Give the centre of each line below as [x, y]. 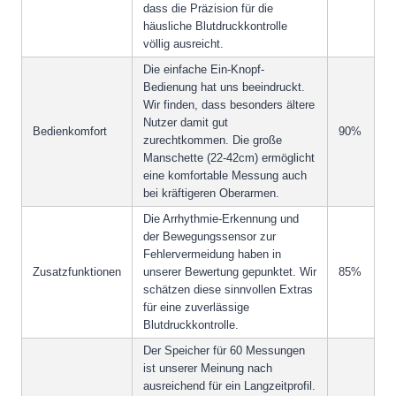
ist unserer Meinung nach [208, 369]
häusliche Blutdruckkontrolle [215, 27]
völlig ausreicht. [183, 44]
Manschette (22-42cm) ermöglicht [229, 158]
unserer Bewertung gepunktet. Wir [230, 272]
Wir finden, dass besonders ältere [229, 105]
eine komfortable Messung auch [225, 176]
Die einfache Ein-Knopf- [204, 70]
